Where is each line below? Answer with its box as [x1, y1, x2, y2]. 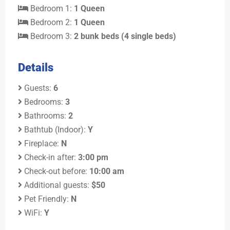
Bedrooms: [22, 97, 65, 107]
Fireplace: [22, 138, 61, 148]
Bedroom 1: [28, 3, 74, 13]
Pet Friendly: [22, 194, 71, 204]
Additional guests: [22, 180, 91, 190]
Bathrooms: [22, 110, 68, 121]
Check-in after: [22, 152, 78, 162]
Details [18, 60, 53, 74]
